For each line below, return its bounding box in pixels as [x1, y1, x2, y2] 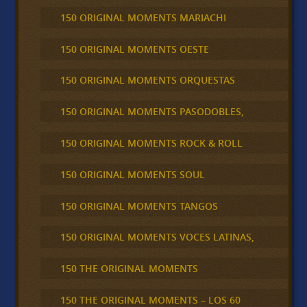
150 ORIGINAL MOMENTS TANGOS [60, 199, 218, 212]
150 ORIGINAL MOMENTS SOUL [60, 167, 205, 181]
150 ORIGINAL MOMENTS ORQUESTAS [60, 73, 235, 87]
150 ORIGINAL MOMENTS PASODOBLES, [60, 105, 244, 119]
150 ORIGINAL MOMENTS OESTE [60, 42, 209, 56]
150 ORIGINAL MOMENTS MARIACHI [60, 10, 226, 24]
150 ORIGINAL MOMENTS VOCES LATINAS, [60, 230, 254, 244]
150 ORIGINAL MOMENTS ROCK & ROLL [60, 136, 243, 150]
